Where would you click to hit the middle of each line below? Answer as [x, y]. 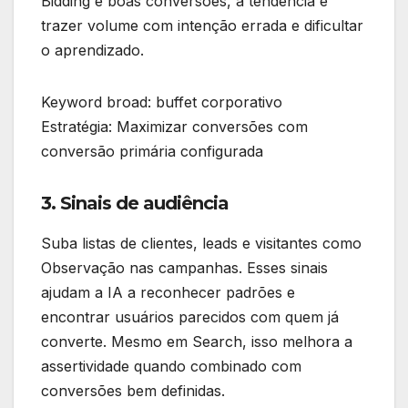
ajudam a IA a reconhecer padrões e [168, 292]
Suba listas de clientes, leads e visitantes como [201, 243]
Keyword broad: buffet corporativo [162, 102]
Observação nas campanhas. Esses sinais [184, 267]
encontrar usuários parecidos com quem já [190, 316]
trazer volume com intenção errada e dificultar [202, 25]
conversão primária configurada [152, 151]
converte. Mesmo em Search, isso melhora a [197, 341]
